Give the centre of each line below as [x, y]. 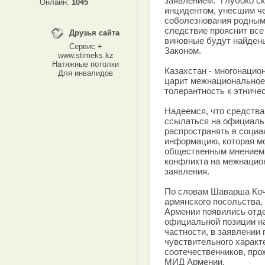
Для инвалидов [85, 73]
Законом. [183, 51]
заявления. [187, 171]
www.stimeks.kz [85, 55]
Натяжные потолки [85, 64]
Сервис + [85, 46]
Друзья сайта [94, 33]
